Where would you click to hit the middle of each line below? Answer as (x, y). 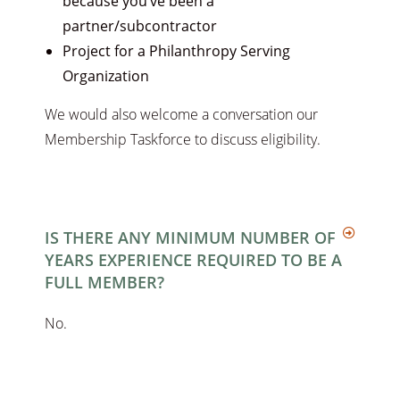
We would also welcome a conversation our (181, 115)
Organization (106, 76)
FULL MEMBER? (104, 283)
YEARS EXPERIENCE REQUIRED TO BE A (193, 260)
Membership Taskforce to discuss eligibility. (183, 140)
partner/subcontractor (140, 26)
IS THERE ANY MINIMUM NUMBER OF (190, 238)
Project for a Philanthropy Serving (176, 51)
